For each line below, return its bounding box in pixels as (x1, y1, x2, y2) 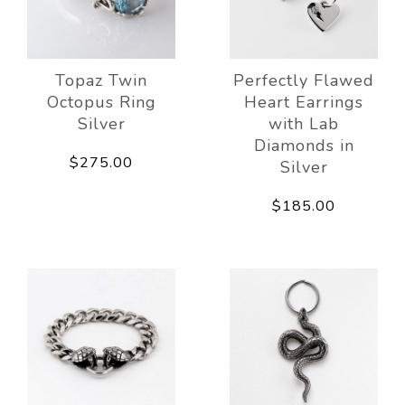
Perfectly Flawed (233, 69, 374, 91)
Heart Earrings (244, 90, 363, 113)
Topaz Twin (55, 69, 147, 91)
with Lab (268, 112, 339, 135)
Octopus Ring (46, 90, 156, 113)
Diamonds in (253, 134, 354, 156)
